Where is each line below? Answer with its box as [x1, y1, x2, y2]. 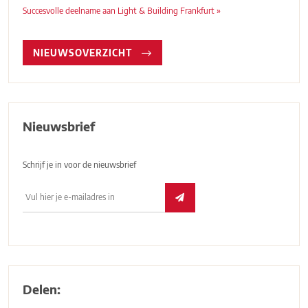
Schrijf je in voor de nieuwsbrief [23, 159, 137, 170]
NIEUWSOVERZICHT [33, 47, 135, 58]
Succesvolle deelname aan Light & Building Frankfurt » [23, 5, 221, 16]
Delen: [23, 280, 61, 297]
